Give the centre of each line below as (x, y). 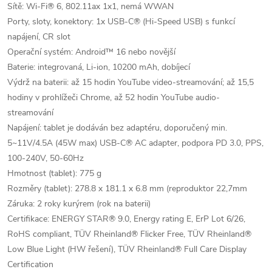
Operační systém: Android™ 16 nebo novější (91, 52)
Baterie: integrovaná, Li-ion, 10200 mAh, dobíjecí (99, 67)
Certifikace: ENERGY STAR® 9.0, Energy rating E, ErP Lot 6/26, (126, 219)
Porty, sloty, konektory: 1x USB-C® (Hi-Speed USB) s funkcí (121, 22)
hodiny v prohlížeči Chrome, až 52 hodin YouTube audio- (114, 97)
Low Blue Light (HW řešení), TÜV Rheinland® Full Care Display (127, 249)
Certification (30, 264)
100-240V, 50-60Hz (46, 158)
